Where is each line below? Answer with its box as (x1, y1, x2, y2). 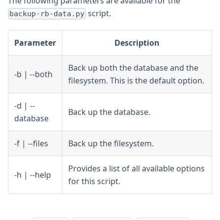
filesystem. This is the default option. (68, 75, 204, 86)
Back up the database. (68, 107, 150, 118)
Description (114, 37, 160, 49)
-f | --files (14, 138, 48, 149)
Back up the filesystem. (68, 138, 154, 149)
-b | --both (14, 69, 53, 80)
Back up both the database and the (68, 62, 198, 74)
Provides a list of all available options (68, 163, 205, 174)
